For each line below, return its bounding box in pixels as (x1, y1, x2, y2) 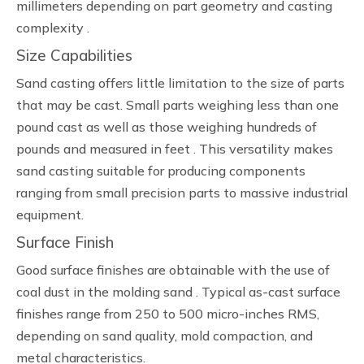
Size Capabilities (16, 45, 132, 65)
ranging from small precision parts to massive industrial (16, 184, 348, 201)
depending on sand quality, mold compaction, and (16, 327, 313, 344)
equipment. (16, 206, 84, 223)
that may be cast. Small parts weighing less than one (16, 97, 339, 113)
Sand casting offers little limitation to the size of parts (16, 75, 344, 91)
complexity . (16, 19, 89, 36)
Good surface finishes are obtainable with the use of (16, 262, 330, 278)
